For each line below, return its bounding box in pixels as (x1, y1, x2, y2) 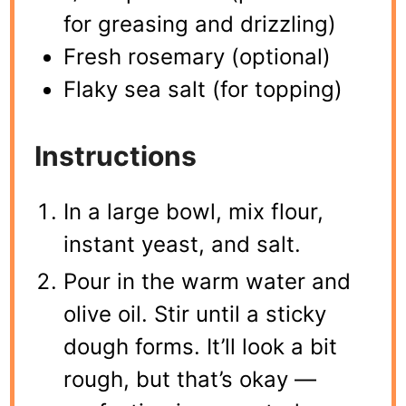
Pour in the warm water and (63, 267, 352, 295)
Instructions (34, 139, 198, 172)
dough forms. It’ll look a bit (63, 333, 338, 360)
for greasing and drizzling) (63, 10, 337, 37)
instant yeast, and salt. (63, 230, 302, 257)
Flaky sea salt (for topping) (63, 75, 343, 102)
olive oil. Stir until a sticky (63, 300, 327, 327)
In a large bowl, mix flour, (63, 198, 324, 225)
